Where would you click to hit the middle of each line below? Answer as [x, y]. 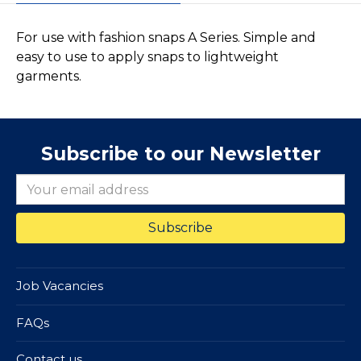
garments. [49, 76]
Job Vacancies [60, 286]
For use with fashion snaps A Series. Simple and [166, 37]
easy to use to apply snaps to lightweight [147, 57]
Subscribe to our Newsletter [180, 154]
